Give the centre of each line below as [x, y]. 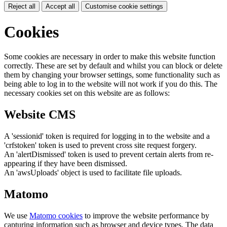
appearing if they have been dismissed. [66, 163]
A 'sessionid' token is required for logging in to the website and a [107, 136]
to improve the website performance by [146, 215]
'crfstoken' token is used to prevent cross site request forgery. [100, 145]
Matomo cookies [56, 215]
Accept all [60, 7]
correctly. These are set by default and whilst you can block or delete [113, 66]
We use [17, 215]
